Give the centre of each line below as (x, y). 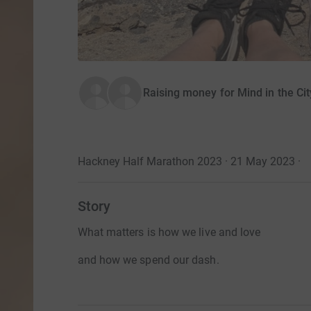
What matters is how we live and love (169, 233)
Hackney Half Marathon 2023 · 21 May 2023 (186, 162)
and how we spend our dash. (148, 260)
